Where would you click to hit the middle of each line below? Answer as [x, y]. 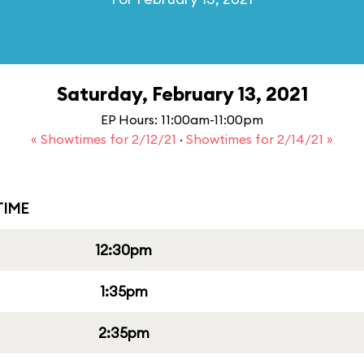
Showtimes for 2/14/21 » [260, 139]
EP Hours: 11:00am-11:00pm [182, 119]
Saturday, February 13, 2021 [182, 93]
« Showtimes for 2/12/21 [105, 139]
